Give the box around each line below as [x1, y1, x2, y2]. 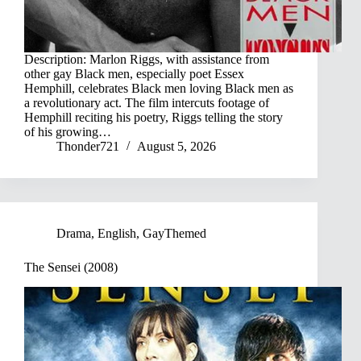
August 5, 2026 [137, 139, 216, 154]
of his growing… [24, 125, 111, 139]
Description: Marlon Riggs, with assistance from [24, 52, 269, 67]
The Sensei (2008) [24, 260, 118, 275]
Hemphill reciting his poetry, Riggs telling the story [24, 110, 283, 125]
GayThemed [143, 226, 206, 241]
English [98, 226, 136, 241]
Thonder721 [56, 139, 119, 154]
